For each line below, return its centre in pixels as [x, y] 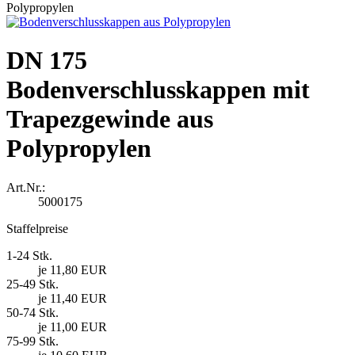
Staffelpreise [37, 228]
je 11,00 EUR [73, 326]
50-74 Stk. [32, 312]
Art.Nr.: [26, 187]
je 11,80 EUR [73, 269]
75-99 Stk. [32, 341]
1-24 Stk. [29, 255]
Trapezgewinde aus [110, 119]
